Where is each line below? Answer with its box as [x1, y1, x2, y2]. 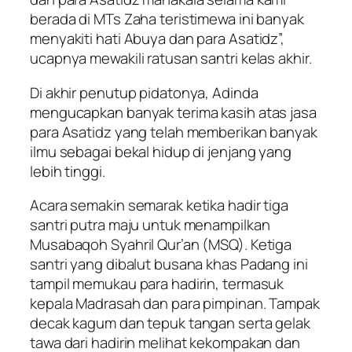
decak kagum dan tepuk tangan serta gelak [30, 313, 310, 334]
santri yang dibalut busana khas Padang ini [30, 254, 308, 275]
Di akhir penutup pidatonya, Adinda [30, 82, 258, 103]
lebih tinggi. [30, 160, 105, 181]
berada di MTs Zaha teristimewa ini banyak [30, 9, 304, 30]
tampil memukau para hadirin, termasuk [30, 273, 284, 295]
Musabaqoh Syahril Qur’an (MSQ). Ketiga [30, 234, 292, 255]
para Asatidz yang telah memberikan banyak [30, 121, 317, 142]
